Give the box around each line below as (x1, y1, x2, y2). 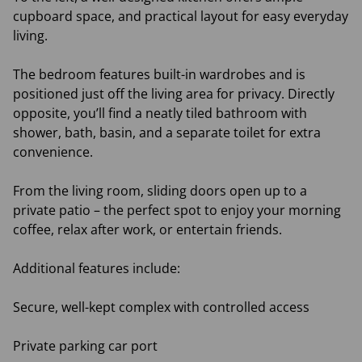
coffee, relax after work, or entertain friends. (13, 221, 282, 238)
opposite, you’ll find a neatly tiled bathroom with (13, 104, 307, 122)
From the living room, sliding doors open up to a (13, 182, 307, 200)
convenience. (13, 143, 93, 161)
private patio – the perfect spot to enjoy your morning (13, 201, 341, 219)
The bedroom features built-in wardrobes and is (13, 65, 305, 83)
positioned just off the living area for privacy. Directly (13, 85, 335, 103)
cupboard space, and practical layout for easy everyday (13, 7, 348, 25)
